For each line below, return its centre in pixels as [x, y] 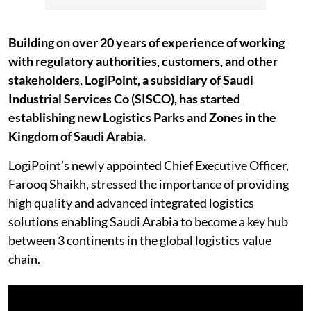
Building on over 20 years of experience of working [146, 42]
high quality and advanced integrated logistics [131, 203]
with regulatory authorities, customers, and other [143, 61]
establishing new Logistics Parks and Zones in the [142, 117]
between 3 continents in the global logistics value [140, 240]
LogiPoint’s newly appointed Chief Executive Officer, [149, 165]
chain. [24, 259]
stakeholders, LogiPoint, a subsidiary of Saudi [131, 80]
